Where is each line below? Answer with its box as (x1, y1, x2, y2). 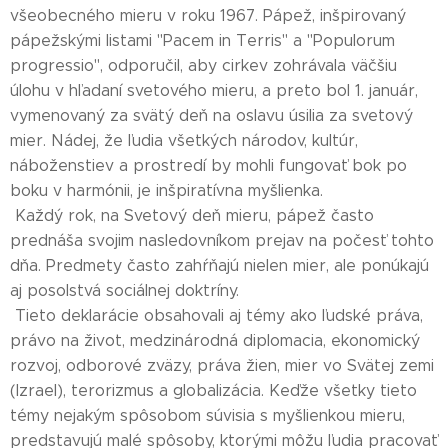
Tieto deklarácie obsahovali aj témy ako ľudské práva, (10, 306, 423, 325)
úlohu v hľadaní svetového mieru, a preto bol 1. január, (10, 81, 418, 100)
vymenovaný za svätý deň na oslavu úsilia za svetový (10, 106, 413, 125)
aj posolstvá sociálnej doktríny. (10, 281, 239, 300)
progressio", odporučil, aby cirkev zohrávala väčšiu (10, 56, 397, 75)
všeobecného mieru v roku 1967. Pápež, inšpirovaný (10, 6, 406, 25)
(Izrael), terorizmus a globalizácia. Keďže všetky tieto (10, 381, 417, 400)
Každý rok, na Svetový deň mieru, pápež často (10, 206, 374, 225)
